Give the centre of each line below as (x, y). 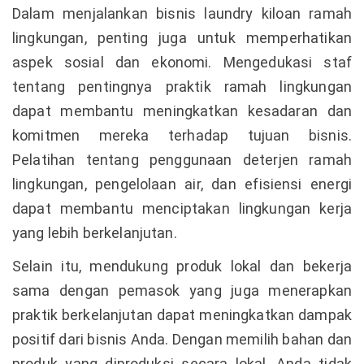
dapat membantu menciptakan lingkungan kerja (182, 208)
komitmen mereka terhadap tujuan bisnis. (182, 135)
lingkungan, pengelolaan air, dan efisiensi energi (182, 184)
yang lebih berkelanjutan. (95, 233)
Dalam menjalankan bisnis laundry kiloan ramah (182, 13)
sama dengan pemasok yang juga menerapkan (182, 290)
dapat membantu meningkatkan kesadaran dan (182, 111)
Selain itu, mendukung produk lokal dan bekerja (182, 266)
